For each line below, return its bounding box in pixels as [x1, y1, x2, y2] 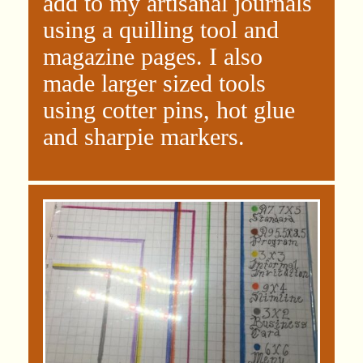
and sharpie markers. [43, 123, 245, 151]
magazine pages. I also [43, 43, 263, 70]
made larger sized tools [43, 70, 266, 97]
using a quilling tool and [43, 16, 279, 44]
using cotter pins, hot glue [43, 96, 295, 124]
